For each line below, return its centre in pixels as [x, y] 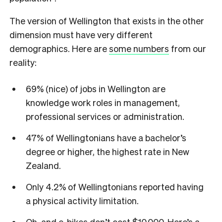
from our [188, 48]
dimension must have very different [81, 34]
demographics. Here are [58, 48]
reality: [23, 62]
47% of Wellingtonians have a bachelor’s [106, 138]
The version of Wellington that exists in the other [107, 20]
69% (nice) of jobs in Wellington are [95, 89]
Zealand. [43, 166]
